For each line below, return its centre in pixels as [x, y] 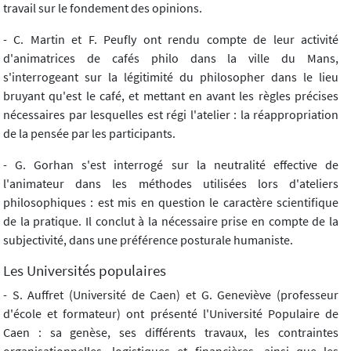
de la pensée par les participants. [89, 133]
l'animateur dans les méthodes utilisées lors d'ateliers [171, 183]
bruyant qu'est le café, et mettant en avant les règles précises [171, 95]
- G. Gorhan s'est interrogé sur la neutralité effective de [171, 164]
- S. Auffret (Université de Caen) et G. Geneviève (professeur [171, 294]
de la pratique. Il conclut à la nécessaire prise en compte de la [171, 221]
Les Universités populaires [85, 270]
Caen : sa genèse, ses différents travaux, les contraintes [171, 332]
